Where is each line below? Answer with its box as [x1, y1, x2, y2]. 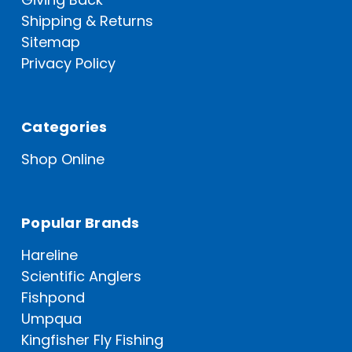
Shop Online [21, 148, 104, 169]
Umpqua [21, 308, 82, 328]
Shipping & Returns [21, 10, 153, 31]
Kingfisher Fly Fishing [21, 329, 163, 350]
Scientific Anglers [21, 266, 141, 286]
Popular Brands [21, 212, 140, 233]
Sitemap [21, 31, 80, 52]
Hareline [21, 244, 78, 265]
